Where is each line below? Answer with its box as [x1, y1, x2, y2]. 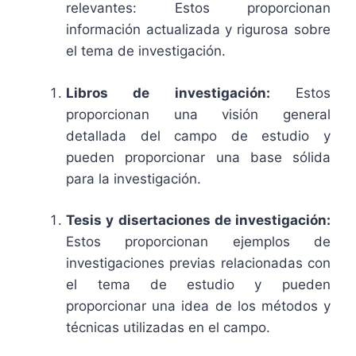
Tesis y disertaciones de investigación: [66, 212, 331, 229]
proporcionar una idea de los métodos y [66, 298, 331, 315]
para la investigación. [66, 170, 202, 187]
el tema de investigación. [66, 43, 226, 60]
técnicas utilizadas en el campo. [66, 319, 271, 336]
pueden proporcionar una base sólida [66, 149, 331, 165]
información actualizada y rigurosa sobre [66, 21, 331, 38]
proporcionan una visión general [66, 106, 331, 122]
